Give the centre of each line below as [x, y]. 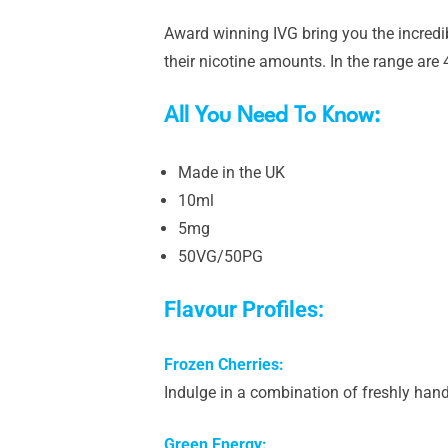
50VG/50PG [220, 256]
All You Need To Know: [275, 116]
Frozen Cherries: [224, 364]
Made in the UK [231, 172]
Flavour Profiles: [246, 309]
